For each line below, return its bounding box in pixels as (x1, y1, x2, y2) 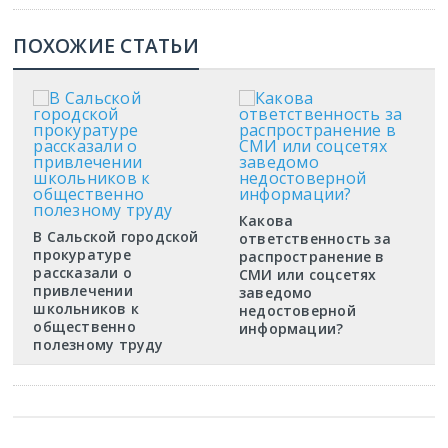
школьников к (33, 299, 139, 318)
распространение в (238, 247, 385, 266)
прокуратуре (33, 245, 131, 264)
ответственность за (238, 229, 391, 248)
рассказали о (33, 263, 132, 282)
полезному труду (33, 335, 164, 354)
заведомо (238, 283, 313, 302)
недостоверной (238, 301, 356, 320)
